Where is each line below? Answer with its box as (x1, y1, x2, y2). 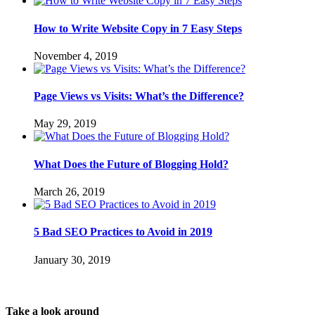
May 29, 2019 (34, 117, 96, 130)
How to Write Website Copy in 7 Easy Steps (34, 22, 242, 34)
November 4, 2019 (34, 49, 117, 62)
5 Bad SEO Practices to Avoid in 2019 (34, 226, 212, 238)
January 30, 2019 (34, 253, 110, 266)
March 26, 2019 (34, 186, 105, 198)
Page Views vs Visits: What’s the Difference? (34, 90, 244, 103)
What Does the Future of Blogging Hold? (34, 157, 229, 170)
